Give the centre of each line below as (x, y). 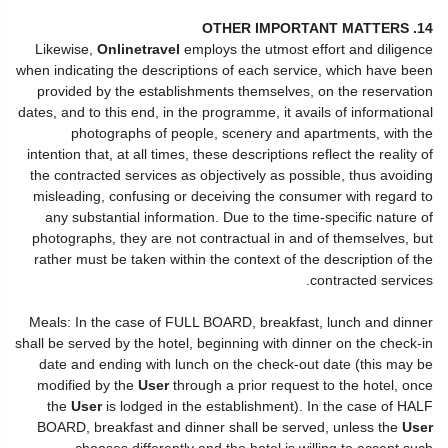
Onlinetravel (138, 48)
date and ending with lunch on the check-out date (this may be (236, 363)
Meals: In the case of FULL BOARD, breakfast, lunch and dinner (231, 321)
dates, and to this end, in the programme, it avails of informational (225, 111)
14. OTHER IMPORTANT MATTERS (425, 27)
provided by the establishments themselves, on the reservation (235, 90)
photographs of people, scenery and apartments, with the (252, 132)
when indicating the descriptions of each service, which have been (224, 69)
